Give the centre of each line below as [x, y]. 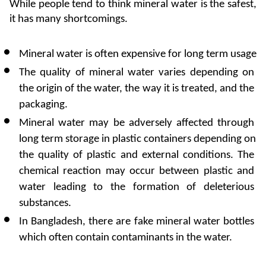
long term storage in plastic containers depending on [137, 139]
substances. [45, 203]
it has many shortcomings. [69, 19]
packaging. [43, 104]
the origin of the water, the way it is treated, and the [137, 88]
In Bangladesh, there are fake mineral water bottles [137, 221]
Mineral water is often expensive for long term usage [138, 54]
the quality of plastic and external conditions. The [137, 155]
